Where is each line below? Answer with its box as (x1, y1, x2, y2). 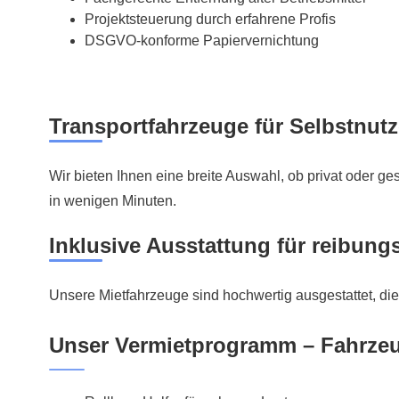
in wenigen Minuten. (49, 193, 176, 209)
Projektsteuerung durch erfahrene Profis (85, 12, 336, 28)
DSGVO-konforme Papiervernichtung (85, 33, 319, 49)
